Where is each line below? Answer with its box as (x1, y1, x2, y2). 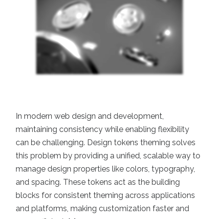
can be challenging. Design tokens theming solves (16, 138, 196, 147)
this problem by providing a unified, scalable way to (16, 151, 200, 160)
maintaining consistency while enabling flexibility (16, 125, 189, 134)
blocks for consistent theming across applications (16, 191, 195, 200)
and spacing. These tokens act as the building (16, 177, 180, 187)
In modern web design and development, (16, 111, 164, 121)
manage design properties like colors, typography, (16, 164, 195, 174)
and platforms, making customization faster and (16, 204, 189, 213)
